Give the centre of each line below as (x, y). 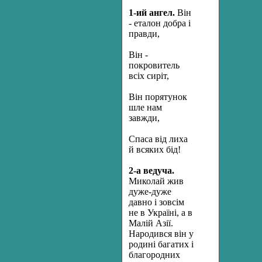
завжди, (144, 118)
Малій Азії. (151, 223)
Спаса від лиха (158, 139)
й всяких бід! (155, 149)
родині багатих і (161, 244)
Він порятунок (158, 97)
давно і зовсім (156, 202)
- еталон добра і (160, 23)
